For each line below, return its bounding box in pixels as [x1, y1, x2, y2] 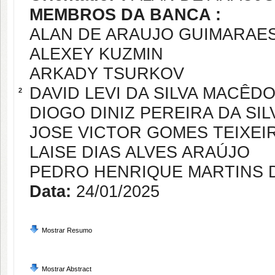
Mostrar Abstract [42, 265, 91, 273]
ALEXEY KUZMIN [29, 45, 163, 63]
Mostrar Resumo [42, 227, 92, 234]
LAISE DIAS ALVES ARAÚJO [29, 143, 250, 161]
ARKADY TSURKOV [29, 64, 184, 83]
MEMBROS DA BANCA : [29, 6, 221, 24]
